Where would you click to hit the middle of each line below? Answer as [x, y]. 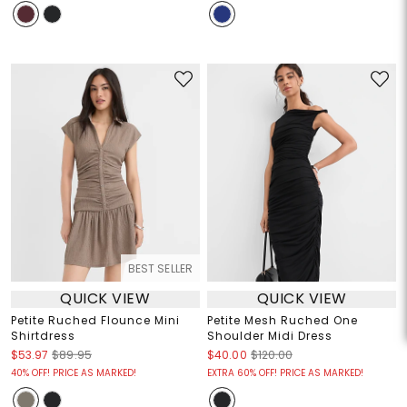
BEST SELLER [160, 268]
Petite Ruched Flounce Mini [95, 320]
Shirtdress [43, 335]
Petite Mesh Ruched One [283, 320]
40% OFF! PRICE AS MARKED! [73, 372]
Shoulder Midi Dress [270, 335]
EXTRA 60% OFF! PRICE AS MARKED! [285, 372]
